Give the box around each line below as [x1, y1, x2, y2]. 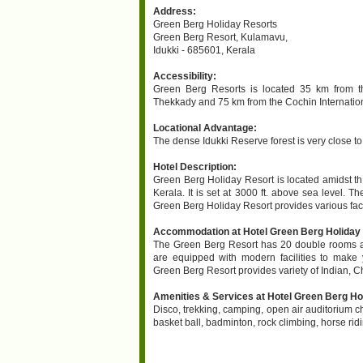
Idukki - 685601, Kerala [153, 44, 255, 56]
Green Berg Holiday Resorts [153, 18, 277, 30]
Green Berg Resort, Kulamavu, [153, 31, 288, 43]
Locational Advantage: [153, 122, 257, 134]
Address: [153, 5, 196, 17]
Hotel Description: [153, 160, 237, 173]
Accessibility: [153, 70, 216, 82]
